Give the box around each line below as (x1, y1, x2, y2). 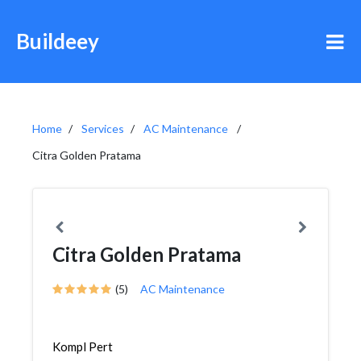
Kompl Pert (52, 339, 113, 354)
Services (81, 122, 124, 135)
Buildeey (16, 28, 99, 54)
